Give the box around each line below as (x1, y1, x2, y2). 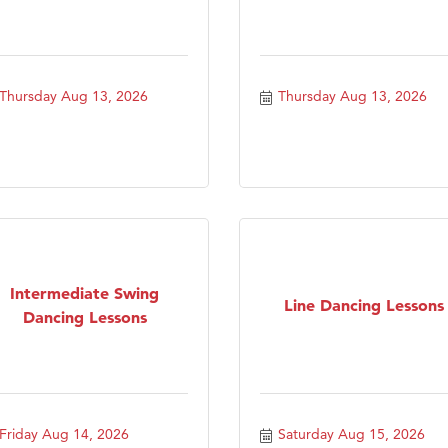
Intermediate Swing (10, 282, 159, 303)
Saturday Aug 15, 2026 (277, 424, 425, 443)
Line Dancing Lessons (283, 294, 444, 315)
